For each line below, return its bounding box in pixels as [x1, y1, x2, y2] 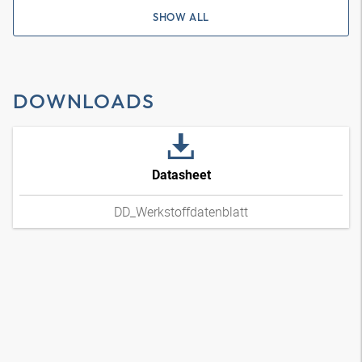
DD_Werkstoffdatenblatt [114, 203, 248, 221]
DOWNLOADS [13, 88, 155, 114]
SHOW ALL [152, 11, 210, 23]
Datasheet [151, 167, 211, 183]
